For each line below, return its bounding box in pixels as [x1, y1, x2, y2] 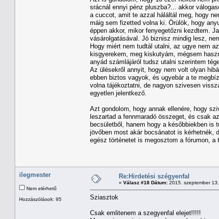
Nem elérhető [25, 185, 57, 191]
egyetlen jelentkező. [90, 89, 147, 97]
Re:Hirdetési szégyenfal [119, 172, 190, 180]
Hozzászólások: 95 [19, 196, 62, 202]
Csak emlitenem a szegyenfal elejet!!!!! [90, 209, 201, 217]
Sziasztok [90, 193, 118, 201]
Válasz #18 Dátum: [123, 179, 168, 185]
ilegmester [19, 171, 51, 178]
